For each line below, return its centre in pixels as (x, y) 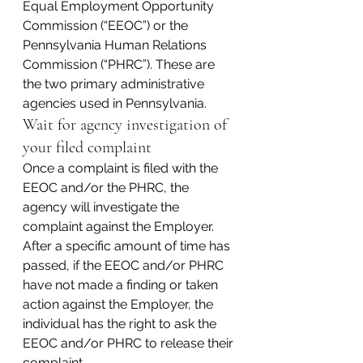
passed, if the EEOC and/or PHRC (125, 265)
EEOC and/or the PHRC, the (107, 188)
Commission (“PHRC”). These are (120, 64)
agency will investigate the (102, 207)
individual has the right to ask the (121, 324)
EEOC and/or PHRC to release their (130, 343)
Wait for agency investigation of (127, 125)
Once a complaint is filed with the (122, 168)
